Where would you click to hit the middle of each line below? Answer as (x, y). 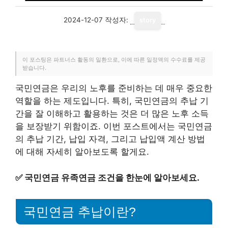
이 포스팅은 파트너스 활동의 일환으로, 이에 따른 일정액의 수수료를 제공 (114, 60)
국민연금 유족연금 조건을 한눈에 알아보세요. (112, 177)
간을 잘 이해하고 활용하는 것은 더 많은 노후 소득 (112, 113)
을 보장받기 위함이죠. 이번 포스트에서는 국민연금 (114, 126)
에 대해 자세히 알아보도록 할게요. (82, 152)
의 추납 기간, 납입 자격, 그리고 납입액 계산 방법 (110, 139)
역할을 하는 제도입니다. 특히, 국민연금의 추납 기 (112, 101)
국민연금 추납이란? (80, 212)
